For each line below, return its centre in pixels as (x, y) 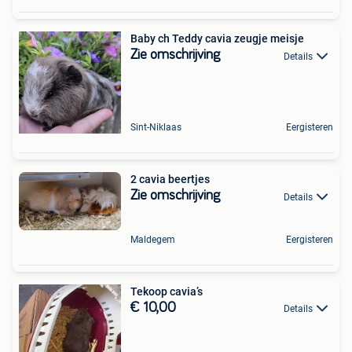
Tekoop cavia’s (167, 291)
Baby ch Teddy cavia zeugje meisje (217, 39)
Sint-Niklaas (156, 128)
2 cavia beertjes (170, 180)
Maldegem (153, 239)
